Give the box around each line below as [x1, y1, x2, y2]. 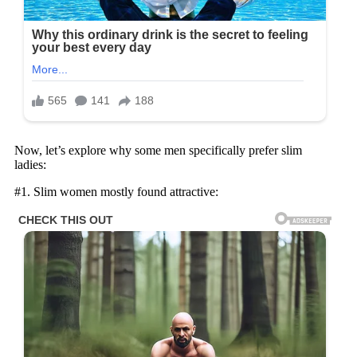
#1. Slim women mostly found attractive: [14, 184, 218, 198]
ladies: [14, 157, 46, 171]
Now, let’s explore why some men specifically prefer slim [14, 143, 302, 157]
